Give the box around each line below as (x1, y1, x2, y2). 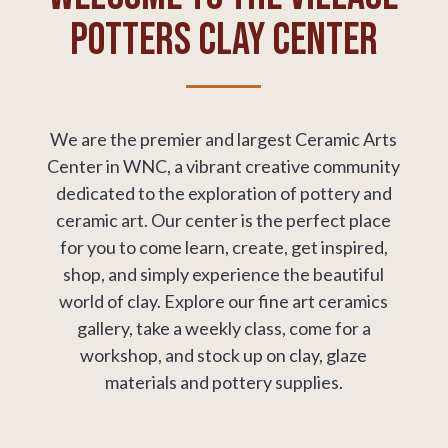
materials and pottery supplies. (104, 371, 343, 393)
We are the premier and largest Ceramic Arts (50, 128, 398, 150)
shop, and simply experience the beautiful (63, 263, 385, 285)
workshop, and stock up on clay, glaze (80, 344, 368, 366)
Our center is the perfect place (151, 209, 392, 231)
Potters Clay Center (69, 13, 378, 68)
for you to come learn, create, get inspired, (59, 236, 388, 258)
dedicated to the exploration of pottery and (55, 182, 392, 204)
